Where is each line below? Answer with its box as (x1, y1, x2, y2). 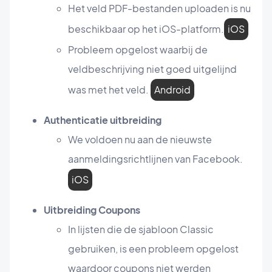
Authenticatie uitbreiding (44, 114, 161, 127)
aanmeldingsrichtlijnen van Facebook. (68, 152, 243, 166)
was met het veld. (68, 83, 151, 97)
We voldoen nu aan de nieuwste (68, 133, 212, 146)
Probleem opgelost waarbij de (68, 43, 208, 56)
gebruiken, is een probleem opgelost (68, 242, 239, 256)
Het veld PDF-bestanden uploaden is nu (68, 2, 251, 15)
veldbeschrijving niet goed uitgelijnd (68, 63, 237, 76)
